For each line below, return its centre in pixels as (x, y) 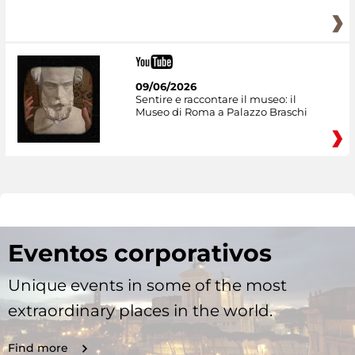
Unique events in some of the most (147, 285)
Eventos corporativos (140, 253)
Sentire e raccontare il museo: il (216, 99)
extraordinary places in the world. (140, 310)
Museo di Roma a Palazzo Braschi (221, 112)
